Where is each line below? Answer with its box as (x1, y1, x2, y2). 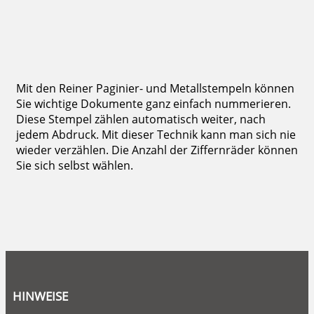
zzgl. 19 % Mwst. (6, 16, 61, 26)
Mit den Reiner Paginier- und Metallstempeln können (16, 80, 294, 96)
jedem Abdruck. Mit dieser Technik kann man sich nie (16, 126, 296, 142)
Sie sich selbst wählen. (16, 157, 133, 173)
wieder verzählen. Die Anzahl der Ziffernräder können (16, 142, 298, 158)
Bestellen (6, 32, 54, 48)
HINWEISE (13, 287, 68, 304)
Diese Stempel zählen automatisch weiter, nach (16, 111, 266, 127)
